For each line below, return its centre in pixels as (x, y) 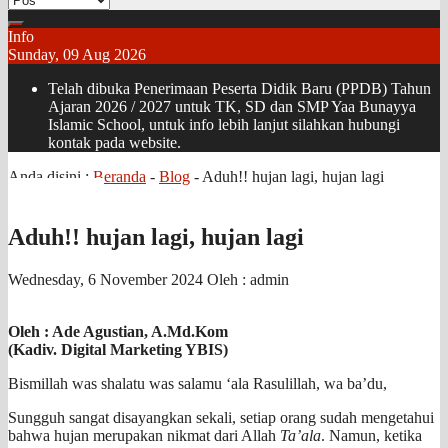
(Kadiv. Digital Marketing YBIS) (118, 349)
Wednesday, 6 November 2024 (107, 279)
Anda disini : (50, 176)
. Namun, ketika (371, 435)
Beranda (119, 176)
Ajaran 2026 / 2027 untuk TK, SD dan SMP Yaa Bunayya (232, 106)
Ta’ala (300, 435)
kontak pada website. (114, 142)
